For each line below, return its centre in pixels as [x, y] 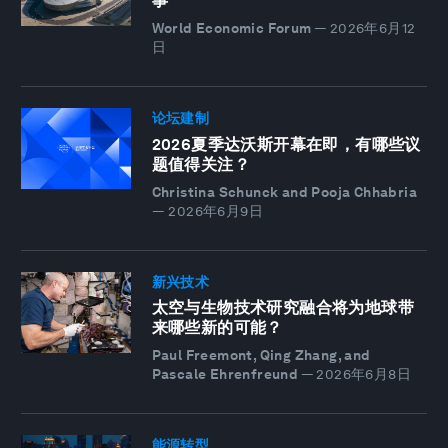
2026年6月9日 [216, 210]
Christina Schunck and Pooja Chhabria [284, 191]
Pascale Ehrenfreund [225, 374]
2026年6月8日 [364, 374]
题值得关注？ [201, 164]
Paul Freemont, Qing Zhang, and [261, 355]
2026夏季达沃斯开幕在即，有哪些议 [286, 144]
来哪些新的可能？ [217, 328]
